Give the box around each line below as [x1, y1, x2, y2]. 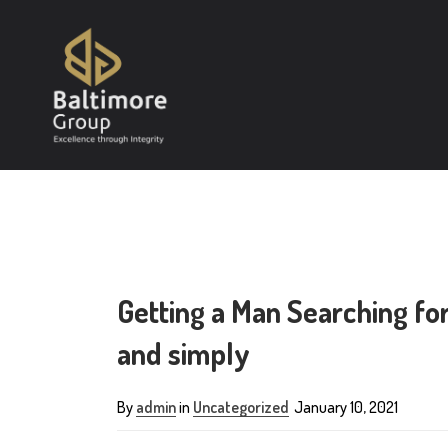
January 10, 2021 [294, 397, 398, 417]
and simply [117, 334, 250, 372]
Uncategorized [193, 397, 289, 417]
